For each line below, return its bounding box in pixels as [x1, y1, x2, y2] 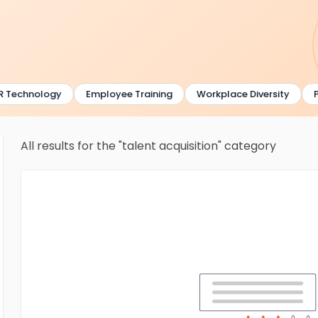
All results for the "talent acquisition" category [21, 137, 277, 154]
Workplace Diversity [189, 87, 283, 101]
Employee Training [78, 87, 165, 101]
